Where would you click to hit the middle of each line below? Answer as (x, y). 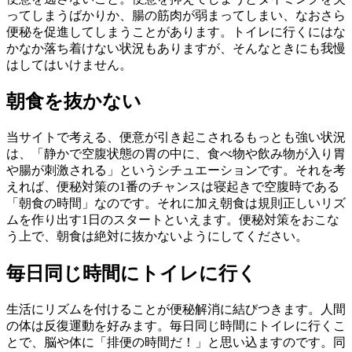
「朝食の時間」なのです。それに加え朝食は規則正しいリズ (176, 203)
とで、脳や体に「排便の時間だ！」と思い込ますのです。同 (176, 343)
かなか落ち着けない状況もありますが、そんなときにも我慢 (176, 48)
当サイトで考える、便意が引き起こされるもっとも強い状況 (176, 137)
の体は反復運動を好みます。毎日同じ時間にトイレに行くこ (176, 326)
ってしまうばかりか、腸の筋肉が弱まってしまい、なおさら (176, 15)
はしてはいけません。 (69, 64)
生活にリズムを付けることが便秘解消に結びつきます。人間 (176, 310)
